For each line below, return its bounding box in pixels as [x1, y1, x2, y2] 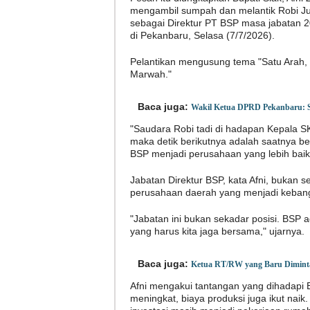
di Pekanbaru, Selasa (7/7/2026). [129, 30, 277, 41]
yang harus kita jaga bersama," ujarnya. [129, 226, 304, 237]
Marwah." [129, 69, 172, 80]
